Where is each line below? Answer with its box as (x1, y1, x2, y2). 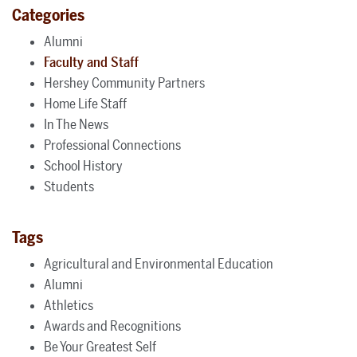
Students (44, 178, 94, 194)
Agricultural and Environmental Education (44, 255, 273, 272)
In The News (44, 116, 108, 132)
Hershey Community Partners (44, 74, 205, 91)
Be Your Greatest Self (44, 338, 156, 355)
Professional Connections (44, 136, 181, 153)
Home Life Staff (44, 95, 127, 112)
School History (44, 157, 123, 174)
